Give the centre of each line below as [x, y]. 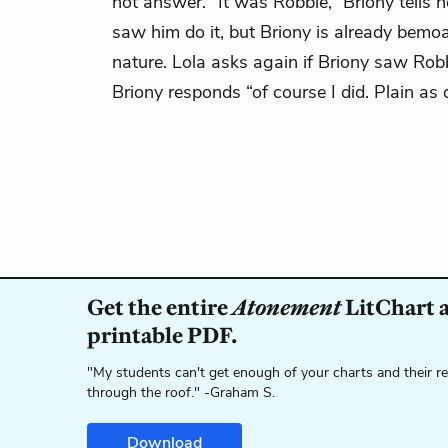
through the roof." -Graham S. [181, 392]
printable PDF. [162, 335]
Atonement [286, 307]
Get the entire [159, 307]
